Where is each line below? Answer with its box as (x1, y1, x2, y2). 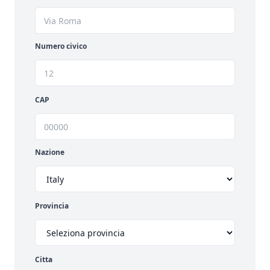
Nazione (35, 147, 64, 157)
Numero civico (35, 41, 87, 51)
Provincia (35, 201, 69, 211)
